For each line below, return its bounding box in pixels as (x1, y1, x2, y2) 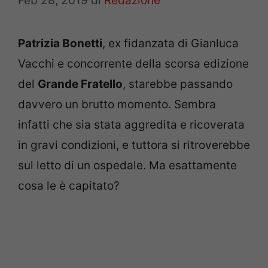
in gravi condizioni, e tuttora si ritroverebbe (18, 138, 250, 152)
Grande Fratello (38, 77, 123, 91)
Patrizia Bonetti (18, 36, 102, 50)
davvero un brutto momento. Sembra (18, 97, 216, 111)
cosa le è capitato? (18, 178, 120, 193)
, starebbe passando (123, 77, 233, 91)
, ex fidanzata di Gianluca (102, 36, 239, 50)
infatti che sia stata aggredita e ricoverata (18, 117, 245, 132)
